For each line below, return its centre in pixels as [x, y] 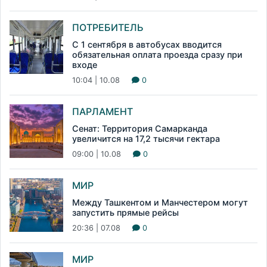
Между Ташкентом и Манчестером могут [160, 203]
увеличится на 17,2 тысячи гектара [146, 139]
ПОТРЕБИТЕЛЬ [108, 28]
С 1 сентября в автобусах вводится [147, 45]
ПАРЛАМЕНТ [103, 112]
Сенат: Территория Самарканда [140, 129]
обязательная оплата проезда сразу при [157, 55]
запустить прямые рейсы [125, 213]
